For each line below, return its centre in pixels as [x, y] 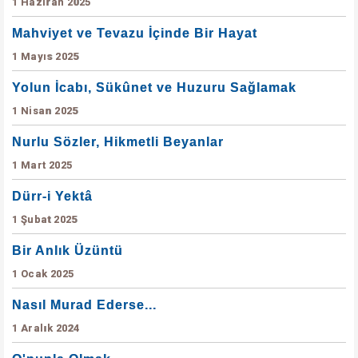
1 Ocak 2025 [43, 274]
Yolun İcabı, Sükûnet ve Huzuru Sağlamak [154, 88]
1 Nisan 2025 [45, 111]
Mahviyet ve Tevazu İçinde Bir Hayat [135, 33]
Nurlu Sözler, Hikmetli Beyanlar [118, 142]
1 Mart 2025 [42, 165]
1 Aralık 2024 [46, 328]
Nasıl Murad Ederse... [84, 305]
